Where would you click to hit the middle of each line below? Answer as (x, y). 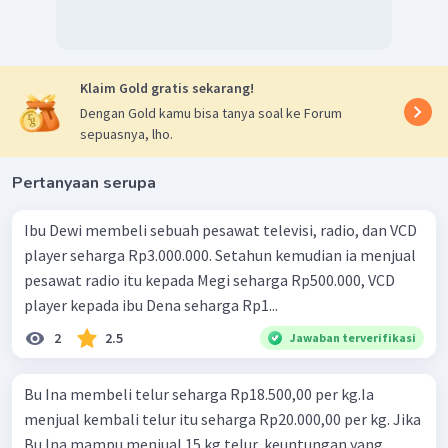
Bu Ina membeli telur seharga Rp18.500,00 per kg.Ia (199, 394)
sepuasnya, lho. (126, 134)
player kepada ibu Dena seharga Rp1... (151, 305)
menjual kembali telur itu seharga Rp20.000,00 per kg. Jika (222, 419)
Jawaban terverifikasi (353, 338)
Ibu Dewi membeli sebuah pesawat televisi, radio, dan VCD (220, 230)
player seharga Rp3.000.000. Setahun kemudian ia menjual (220, 255)
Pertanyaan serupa (84, 183)
